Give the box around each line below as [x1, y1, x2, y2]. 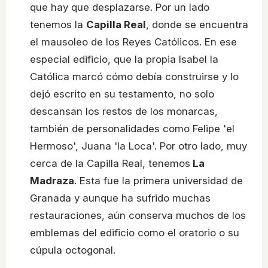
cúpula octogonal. [30, 243, 115, 256]
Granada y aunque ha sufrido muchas [30, 191, 211, 204]
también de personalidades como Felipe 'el [30, 122, 234, 135]
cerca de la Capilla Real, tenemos [30, 157, 190, 169]
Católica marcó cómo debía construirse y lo [30, 70, 239, 83]
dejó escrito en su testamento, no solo [30, 87, 214, 100]
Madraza [30, 174, 74, 187]
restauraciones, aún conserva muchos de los [30, 209, 246, 221]
